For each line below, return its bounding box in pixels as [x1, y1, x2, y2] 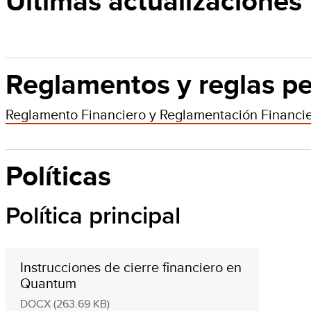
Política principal [6, 201, 180, 230]
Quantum [19, 273, 76, 293]
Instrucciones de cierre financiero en [19, 257, 242, 277]
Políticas [6, 155, 111, 196]
